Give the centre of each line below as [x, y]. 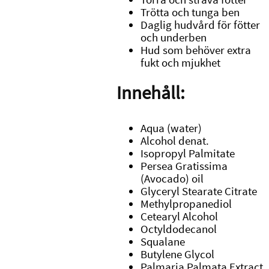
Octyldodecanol [178, 229]
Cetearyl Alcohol [179, 216]
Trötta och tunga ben [190, 13]
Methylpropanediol [186, 204]
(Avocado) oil [172, 178]
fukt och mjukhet [180, 63]
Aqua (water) [171, 128]
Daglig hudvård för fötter [200, 25]
